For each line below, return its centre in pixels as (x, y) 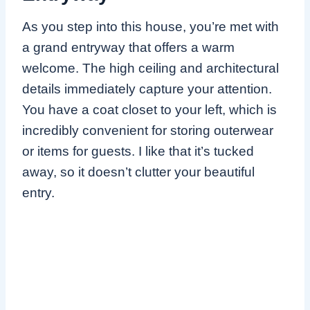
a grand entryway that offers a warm (128, 47)
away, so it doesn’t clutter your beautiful (138, 172)
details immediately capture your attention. (147, 89)
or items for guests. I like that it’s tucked (138, 151)
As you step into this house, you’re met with (151, 26)
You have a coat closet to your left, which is (149, 109)
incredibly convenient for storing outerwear (148, 130)
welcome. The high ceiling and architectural (151, 68)
